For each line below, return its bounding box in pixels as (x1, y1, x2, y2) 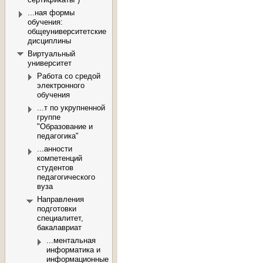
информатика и (46, 245, 100, 255)
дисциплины (28, 36, 71, 46)
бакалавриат (37, 223, 82, 232)
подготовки (37, 204, 76, 214)
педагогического (37, 173, 95, 182)
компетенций (37, 154, 82, 163)
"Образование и (37, 122, 93, 131)
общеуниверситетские (28, 27, 106, 36)
